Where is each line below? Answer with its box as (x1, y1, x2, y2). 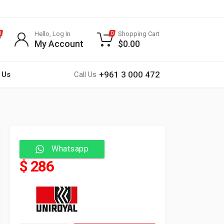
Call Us (74, 70, 96, 79)
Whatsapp (51, 144, 88, 153)
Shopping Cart (118, 30, 159, 37)
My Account (34, 38, 83, 49)
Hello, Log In (34, 30, 70, 37)
